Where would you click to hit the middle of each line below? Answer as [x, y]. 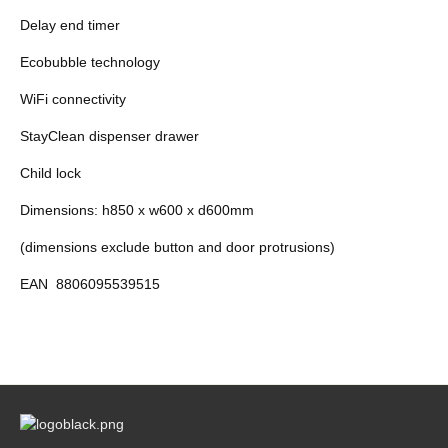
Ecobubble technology [90, 61]
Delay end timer [70, 24]
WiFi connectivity [73, 98]
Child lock [50, 172]
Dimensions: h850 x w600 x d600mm [137, 209]
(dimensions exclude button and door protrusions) [177, 246]
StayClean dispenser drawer [109, 135]
